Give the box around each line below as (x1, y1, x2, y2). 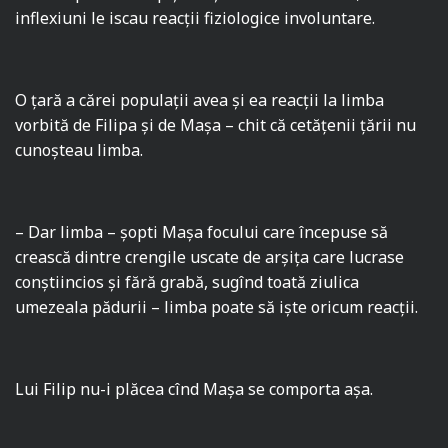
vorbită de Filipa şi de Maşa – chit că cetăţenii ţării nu (15, 114, 417, 137)
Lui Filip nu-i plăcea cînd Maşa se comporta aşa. (15, 378, 374, 401)
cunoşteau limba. (15, 139, 144, 162)
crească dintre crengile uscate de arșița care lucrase (15, 246, 405, 269)
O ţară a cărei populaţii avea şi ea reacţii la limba (15, 89, 385, 112)
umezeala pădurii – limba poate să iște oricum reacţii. (15, 296, 419, 319)
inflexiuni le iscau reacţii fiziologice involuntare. (15, 7, 376, 30)
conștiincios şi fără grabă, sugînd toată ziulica (15, 271, 360, 294)
